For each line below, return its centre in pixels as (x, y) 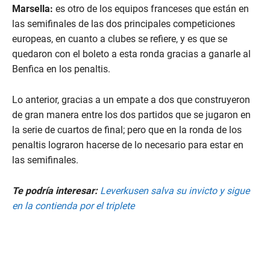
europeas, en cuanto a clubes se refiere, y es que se (120, 39)
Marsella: (33, 9)
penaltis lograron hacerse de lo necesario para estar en (128, 145)
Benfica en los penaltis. (61, 69)
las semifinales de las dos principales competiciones (124, 24)
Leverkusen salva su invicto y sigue (175, 191)
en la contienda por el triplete (73, 206)
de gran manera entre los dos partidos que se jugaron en (131, 115)
